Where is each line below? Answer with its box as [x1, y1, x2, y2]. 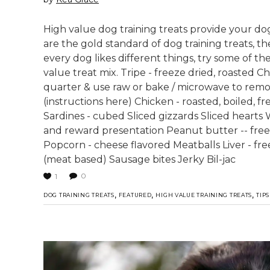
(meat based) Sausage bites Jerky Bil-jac [43, 153, 236, 165]
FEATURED [118, 191, 152, 198]
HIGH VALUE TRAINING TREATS [155, 191, 253, 198]
